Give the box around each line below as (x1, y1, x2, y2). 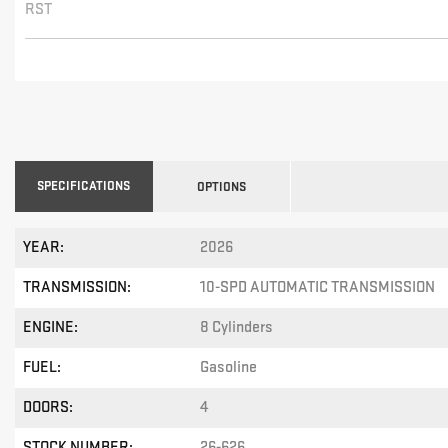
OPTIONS (197, 179, 247, 196)
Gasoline (200, 358, 258, 378)
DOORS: (23, 398, 73, 418)
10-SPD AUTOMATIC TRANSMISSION (200, 278, 436, 298)
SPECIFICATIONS (37, 178, 131, 195)
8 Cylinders (200, 318, 274, 338)
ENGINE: (23, 318, 78, 338)
